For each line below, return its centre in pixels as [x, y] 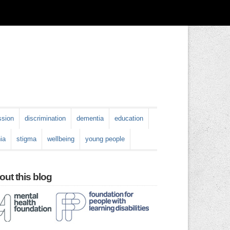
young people [105, 139]
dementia [90, 118]
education [129, 118]
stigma [26, 139]
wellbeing [61, 139]
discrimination [45, 118]
